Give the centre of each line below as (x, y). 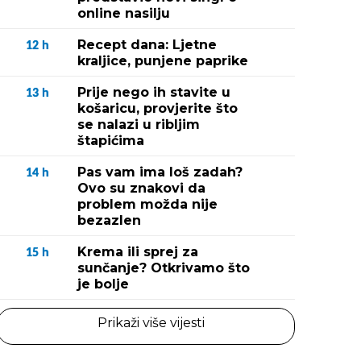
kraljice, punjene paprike (163, 61)
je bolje (103, 284)
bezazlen (109, 220)
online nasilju (124, 13)
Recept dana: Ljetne (147, 45)
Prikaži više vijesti (151, 323)
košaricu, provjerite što (158, 108)
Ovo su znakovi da (141, 188)
